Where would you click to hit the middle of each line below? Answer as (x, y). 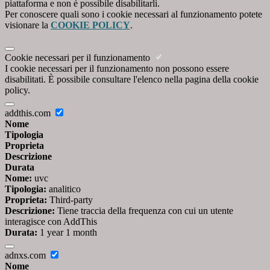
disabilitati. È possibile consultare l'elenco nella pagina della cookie (132, 79)
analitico (64, 189)
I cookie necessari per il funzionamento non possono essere (117, 68)
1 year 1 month (67, 232)
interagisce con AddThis (51, 221)
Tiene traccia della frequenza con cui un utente (144, 210)
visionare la (28, 25)
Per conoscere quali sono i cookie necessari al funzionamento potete (133, 14)
